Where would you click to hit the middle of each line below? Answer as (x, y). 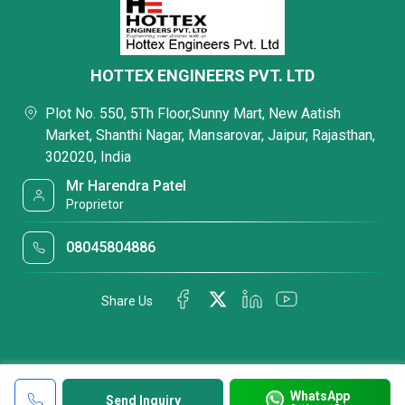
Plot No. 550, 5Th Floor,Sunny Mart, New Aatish (193, 113)
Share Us (127, 301)
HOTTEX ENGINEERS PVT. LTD (202, 75)
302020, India (88, 157)
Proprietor (95, 204)
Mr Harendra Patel (127, 186)
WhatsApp (320, 396)
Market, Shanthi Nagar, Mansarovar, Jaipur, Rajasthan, (210, 135)
